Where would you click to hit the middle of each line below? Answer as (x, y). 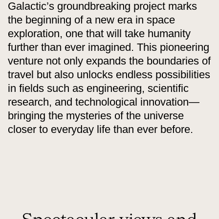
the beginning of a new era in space (91, 20)
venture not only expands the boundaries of (109, 61)
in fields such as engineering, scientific (98, 88)
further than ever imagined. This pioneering (109, 47)
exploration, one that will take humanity (99, 33)
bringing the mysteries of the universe (96, 115)
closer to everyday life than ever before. (100, 129)
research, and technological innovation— (104, 102)
